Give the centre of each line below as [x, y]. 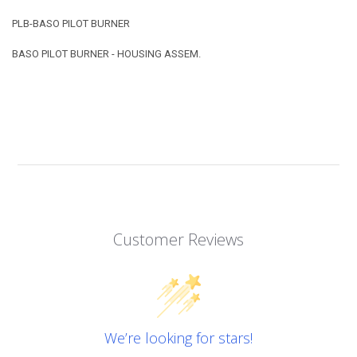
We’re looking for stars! [178, 337]
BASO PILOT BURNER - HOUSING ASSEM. [106, 54]
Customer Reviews [178, 239]
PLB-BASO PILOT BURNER [71, 23]
